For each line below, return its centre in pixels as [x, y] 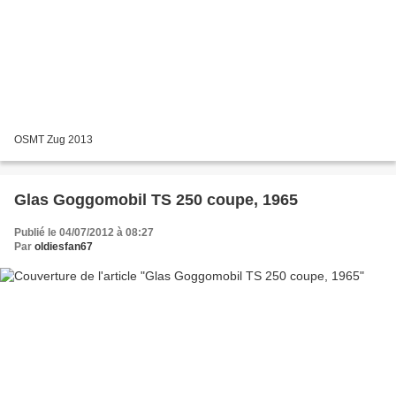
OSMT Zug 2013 [53, 140]
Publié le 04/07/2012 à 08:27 [84, 233]
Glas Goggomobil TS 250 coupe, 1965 [156, 200]
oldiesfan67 [64, 247]
